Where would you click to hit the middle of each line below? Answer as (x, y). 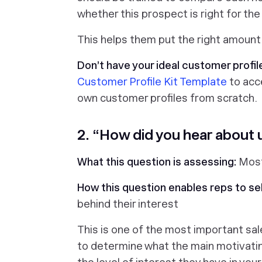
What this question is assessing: (158, 162)
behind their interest (128, 204)
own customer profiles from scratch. (167, 98)
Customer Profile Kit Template (152, 82)
